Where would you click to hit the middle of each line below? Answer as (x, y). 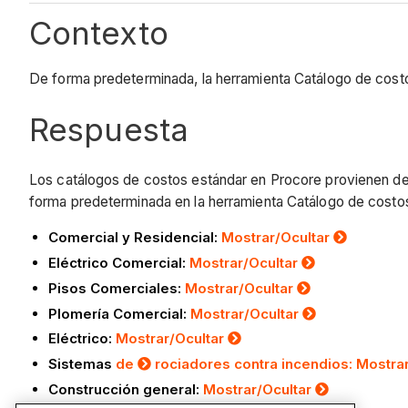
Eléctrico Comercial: (119, 263)
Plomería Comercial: (119, 313)
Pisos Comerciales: (117, 288)
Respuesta (109, 130)
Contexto (99, 33)
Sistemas (82, 364)
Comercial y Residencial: (135, 238)
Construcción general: (126, 389)
